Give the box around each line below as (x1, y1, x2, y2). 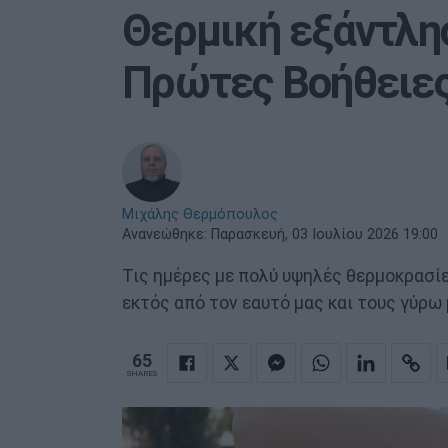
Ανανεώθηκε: (122, 226, 211, 243)
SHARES (127, 368, 157, 378)
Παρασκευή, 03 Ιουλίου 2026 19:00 (211, 226, 438, 243)
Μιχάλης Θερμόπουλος (122, 206, 278, 223)
